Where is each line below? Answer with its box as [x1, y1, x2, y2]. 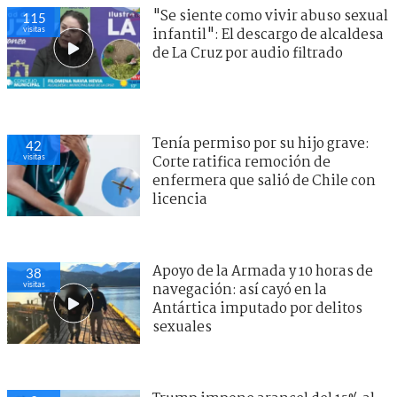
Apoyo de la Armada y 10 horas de [152, 261, 373, 284]
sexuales [152, 316, 212, 339]
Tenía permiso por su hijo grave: [152, 133, 370, 156]
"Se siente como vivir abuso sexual [152, 5, 388, 28]
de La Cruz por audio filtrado [152, 43, 343, 66]
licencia [152, 189, 207, 212]
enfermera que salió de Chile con [152, 170, 376, 193]
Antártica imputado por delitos [152, 298, 362, 321]
